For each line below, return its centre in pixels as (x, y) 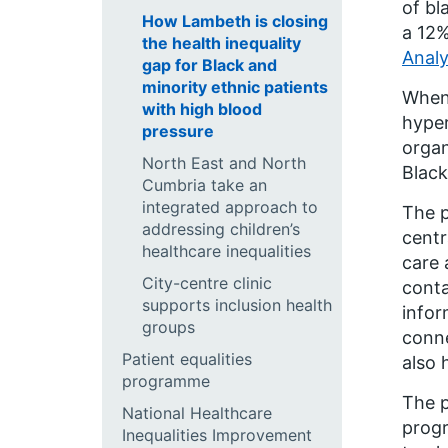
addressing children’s (221, 229)
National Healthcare (197, 413)
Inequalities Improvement (217, 435)
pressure (178, 131)
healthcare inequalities (226, 251)
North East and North (224, 163)
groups (168, 327)
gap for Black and (209, 65)
